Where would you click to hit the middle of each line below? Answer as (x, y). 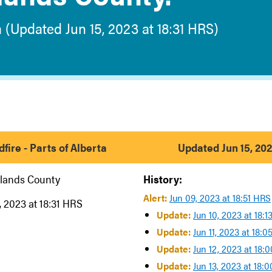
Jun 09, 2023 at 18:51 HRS (220, 198)
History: (163, 179)
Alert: (156, 198)
